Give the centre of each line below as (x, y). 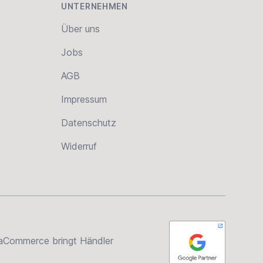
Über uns (80, 29)
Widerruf (79, 146)
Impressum (84, 99)
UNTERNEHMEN (95, 6)
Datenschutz (89, 123)
